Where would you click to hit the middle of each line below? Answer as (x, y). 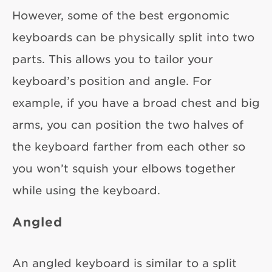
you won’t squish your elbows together (124, 168)
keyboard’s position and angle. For (112, 81)
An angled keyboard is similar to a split (124, 263)
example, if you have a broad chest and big (136, 103)
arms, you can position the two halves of (128, 125)
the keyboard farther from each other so (129, 147)
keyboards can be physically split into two (133, 37)
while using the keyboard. (86, 190)
